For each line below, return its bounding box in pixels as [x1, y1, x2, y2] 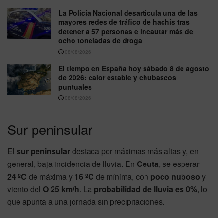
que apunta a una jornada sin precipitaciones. [7, 196, 164, 207]
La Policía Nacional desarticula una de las [58, 7, 198, 18]
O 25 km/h [43, 183, 79, 195]
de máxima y [27, 170, 74, 182]
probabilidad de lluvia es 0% [94, 183, 197, 195]
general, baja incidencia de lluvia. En [7, 158, 137, 169]
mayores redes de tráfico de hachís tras [58, 17, 190, 27]
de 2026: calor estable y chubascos [58, 72, 176, 82]
